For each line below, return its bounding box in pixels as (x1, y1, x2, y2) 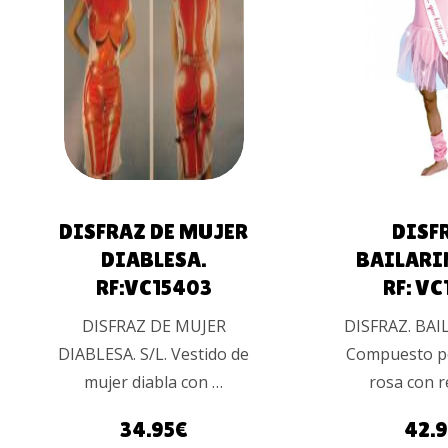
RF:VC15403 (95, 274, 212, 300)
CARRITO (114, 34, 172, 51)
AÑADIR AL (108, 7, 177, 24)
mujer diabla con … (84, 370, 224, 393)
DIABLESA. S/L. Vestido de (58, 342, 250, 365)
